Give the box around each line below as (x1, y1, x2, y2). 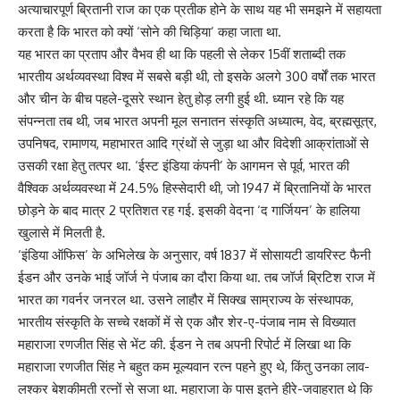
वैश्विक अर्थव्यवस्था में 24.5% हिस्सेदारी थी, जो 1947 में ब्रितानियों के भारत (18, 179, 371, 196)
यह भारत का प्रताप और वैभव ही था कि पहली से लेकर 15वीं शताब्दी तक (18, 45, 346, 62)
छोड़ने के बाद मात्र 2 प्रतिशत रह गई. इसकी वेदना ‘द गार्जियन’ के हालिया (18, 201, 360, 219)
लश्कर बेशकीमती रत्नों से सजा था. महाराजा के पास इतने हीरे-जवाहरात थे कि (18, 379, 372, 397)
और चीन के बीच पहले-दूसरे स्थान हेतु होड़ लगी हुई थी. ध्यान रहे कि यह (18, 89, 344, 107)
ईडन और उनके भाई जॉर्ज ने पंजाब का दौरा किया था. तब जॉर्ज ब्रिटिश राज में (18, 268, 375, 286)
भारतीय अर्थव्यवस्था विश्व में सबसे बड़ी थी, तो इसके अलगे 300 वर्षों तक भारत (18, 67, 375, 85)
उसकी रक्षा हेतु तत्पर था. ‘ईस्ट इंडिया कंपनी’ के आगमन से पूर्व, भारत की (18, 156, 349, 174)
